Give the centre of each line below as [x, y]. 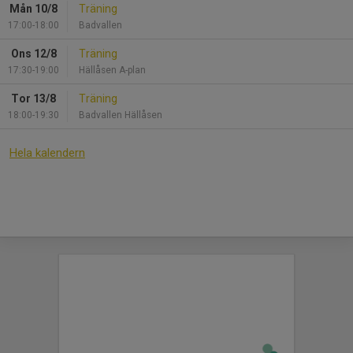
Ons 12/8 [33, 53]
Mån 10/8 [33, 8]
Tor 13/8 [33, 98]
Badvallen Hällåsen [121, 115]
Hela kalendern [47, 152]
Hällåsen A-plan [112, 70]
